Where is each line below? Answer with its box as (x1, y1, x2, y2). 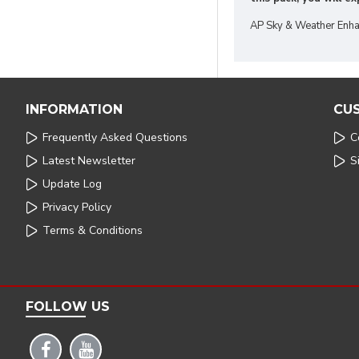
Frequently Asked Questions (42, 130, 188, 145)
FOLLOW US (26, 299, 110, 314)
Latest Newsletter (42, 153, 135, 168)
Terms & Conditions (42, 223, 143, 238)
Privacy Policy (42, 200, 111, 215)
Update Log (42, 176, 102, 192)
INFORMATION (26, 102, 123, 117)
